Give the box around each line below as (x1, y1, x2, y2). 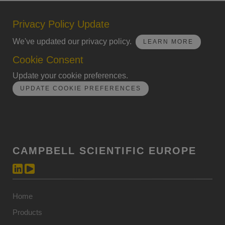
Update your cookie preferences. (13, 71, 130, 80)
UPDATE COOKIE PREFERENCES (20, 85, 141, 92)
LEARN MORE (143, 38, 193, 46)
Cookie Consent (13, 54, 83, 66)
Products (13, 208, 42, 217)
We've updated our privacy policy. (13, 37, 136, 46)
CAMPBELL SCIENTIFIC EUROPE (13, 145, 196, 157)
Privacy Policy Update (13, 19, 109, 30)
